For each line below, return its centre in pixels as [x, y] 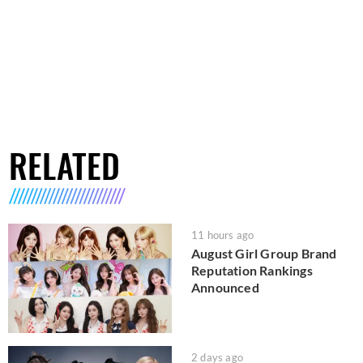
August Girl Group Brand [264, 254]
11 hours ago [223, 235]
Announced [225, 288]
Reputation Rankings [252, 271]
